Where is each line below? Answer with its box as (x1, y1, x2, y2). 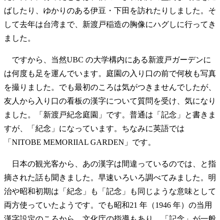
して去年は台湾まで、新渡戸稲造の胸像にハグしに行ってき (4, 20, 216, 28)
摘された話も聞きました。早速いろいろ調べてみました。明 (4, 173, 216, 182)
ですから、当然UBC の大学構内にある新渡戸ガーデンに (4, 55, 211, 64)
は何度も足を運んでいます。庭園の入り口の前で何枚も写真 (4, 69, 216, 78)
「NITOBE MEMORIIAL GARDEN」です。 (4, 137, 156, 146)
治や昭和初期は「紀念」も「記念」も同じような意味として (4, 187, 216, 195)
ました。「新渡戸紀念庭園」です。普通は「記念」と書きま (4, 110, 216, 119)
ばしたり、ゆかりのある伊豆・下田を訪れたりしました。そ (4, 6, 216, 15)
